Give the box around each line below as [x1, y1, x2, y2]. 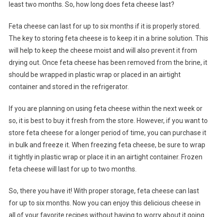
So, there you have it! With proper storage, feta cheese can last [8, 186, 199, 195]
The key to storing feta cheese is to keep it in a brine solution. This [8, 34, 208, 42]
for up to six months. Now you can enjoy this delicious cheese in [8, 199, 201, 207]
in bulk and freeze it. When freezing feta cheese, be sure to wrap [8, 140, 205, 149]
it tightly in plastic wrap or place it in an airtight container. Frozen [8, 153, 202, 161]
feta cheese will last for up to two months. [8, 165, 137, 173]
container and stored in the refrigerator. [8, 82, 129, 91]
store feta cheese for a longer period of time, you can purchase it [8, 128, 206, 137]
